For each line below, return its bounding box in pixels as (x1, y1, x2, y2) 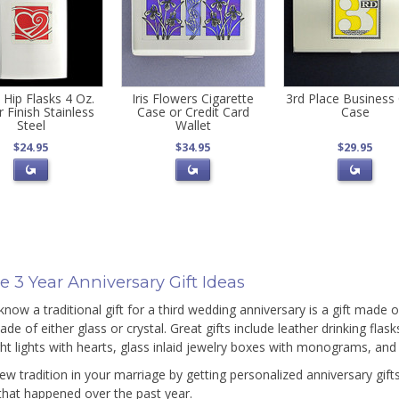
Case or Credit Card (136, 103, 249, 120)
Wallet (175, 117, 211, 134)
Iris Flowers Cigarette (132, 90, 255, 107)
